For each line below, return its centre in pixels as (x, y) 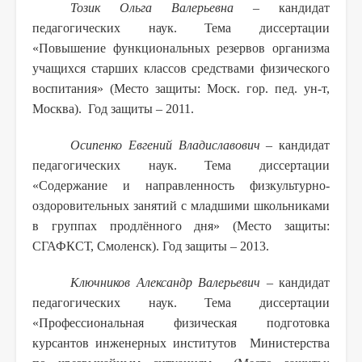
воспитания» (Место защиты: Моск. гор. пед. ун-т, (181, 88)
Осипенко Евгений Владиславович (165, 145)
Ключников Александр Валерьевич (166, 282)
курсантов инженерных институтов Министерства (181, 343)
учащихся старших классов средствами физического (181, 68)
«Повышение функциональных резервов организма (181, 48)
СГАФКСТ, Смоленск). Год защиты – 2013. (151, 246)
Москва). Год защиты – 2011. (113, 108)
